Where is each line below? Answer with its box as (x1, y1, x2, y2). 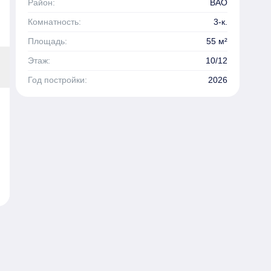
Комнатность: (28, 16, 81, 27)
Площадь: (28, 36, 67, 46)
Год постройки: (28, 74, 87, 85)
